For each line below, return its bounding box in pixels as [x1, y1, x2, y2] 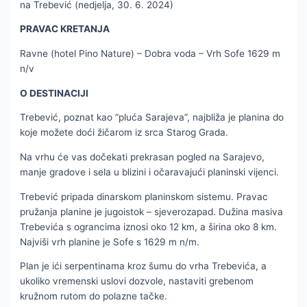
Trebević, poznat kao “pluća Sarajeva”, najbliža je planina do [20, 112, 284, 123]
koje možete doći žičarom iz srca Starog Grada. [20, 127, 229, 138]
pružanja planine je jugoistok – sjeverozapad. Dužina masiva [20, 206, 284, 217]
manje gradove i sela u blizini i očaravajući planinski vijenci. [20, 166, 280, 177]
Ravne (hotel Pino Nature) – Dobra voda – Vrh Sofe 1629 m [20, 47, 281, 59]
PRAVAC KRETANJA [20, 23, 110, 35]
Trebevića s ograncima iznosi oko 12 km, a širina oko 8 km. [20, 221, 278, 232]
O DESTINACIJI [20, 87, 89, 99]
